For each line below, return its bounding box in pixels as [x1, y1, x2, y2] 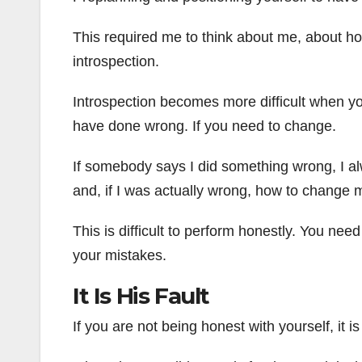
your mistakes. [73, 247, 166, 264]
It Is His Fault [73, 282, 209, 310]
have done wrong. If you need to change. [73, 118, 336, 135]
